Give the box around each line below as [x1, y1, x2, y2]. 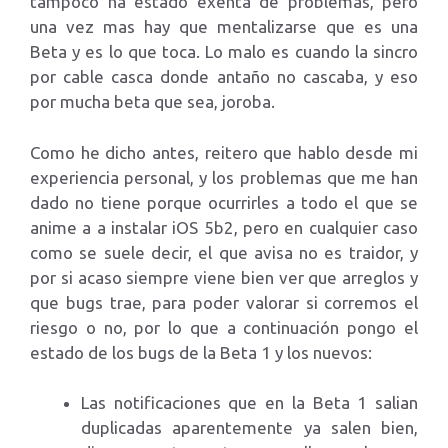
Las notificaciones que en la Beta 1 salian [81, 393, 418, 412]
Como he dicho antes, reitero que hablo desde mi [30, 142, 418, 162]
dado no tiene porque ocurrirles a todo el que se [30, 192, 418, 212]
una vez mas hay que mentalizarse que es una [30, 17, 418, 36]
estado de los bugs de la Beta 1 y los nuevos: [30, 342, 372, 362]
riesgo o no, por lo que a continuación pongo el [30, 317, 418, 337]
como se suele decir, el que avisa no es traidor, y [30, 242, 418, 262]
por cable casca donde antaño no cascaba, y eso [30, 67, 418, 86]
